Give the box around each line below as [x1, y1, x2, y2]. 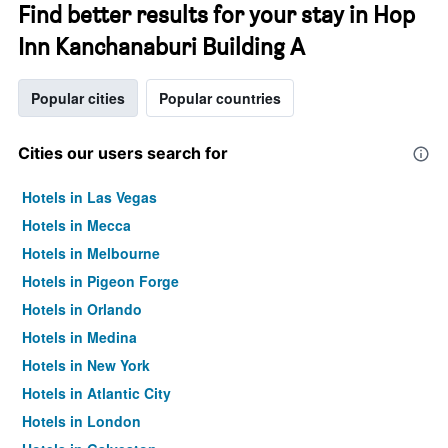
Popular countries [159, 88, 281, 108]
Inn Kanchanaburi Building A [18, 32, 305, 61]
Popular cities [31, 88, 125, 108]
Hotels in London [22, 411, 141, 431]
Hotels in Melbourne [22, 243, 160, 263]
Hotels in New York [22, 355, 150, 375]
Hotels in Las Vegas [22, 187, 157, 207]
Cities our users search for [18, 143, 228, 163]
